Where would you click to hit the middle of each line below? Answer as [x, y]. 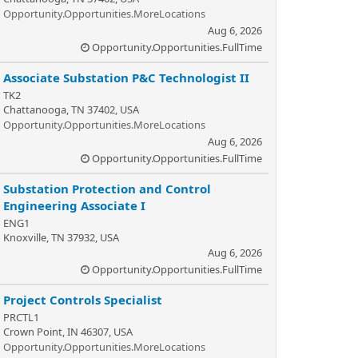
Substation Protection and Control [107, 189]
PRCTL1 [21, 317]
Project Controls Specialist [83, 300]
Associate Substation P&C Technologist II [126, 78]
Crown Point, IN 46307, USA [68, 332]
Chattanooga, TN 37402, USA [71, 109]
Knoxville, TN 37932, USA [61, 237]
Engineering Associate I [74, 205]
